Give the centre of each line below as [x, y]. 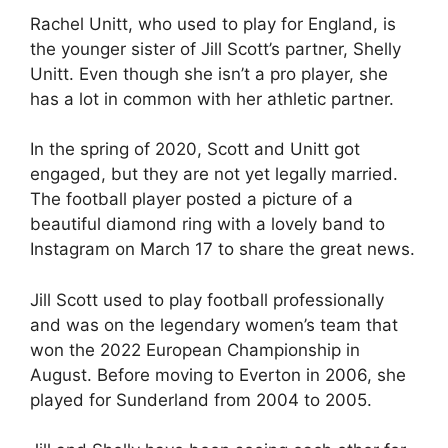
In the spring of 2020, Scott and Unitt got [195, 149]
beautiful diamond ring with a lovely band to [207, 224]
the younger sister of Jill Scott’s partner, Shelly [215, 48]
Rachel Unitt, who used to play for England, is [213, 23]
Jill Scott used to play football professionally [207, 299]
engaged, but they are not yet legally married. [214, 174]
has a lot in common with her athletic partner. [212, 98]
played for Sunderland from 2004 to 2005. [201, 399]
